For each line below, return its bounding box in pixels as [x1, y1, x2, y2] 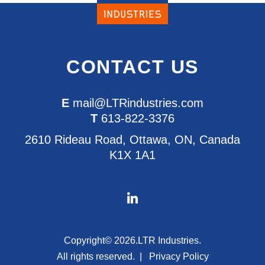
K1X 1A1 [109, 148, 156, 162]
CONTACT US [66, 56, 199, 78]
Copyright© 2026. [64, 235, 138, 245]
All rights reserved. [56, 251, 135, 261]
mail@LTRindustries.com [73, 96, 203, 110]
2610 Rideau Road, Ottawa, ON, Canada [25, 133, 240, 147]
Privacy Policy [148, 251, 209, 261]
